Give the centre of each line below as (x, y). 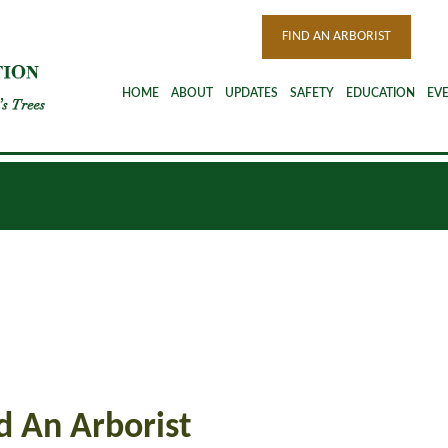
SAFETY (312, 93)
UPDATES (251, 93)
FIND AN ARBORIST (336, 36)
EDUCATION (380, 93)
